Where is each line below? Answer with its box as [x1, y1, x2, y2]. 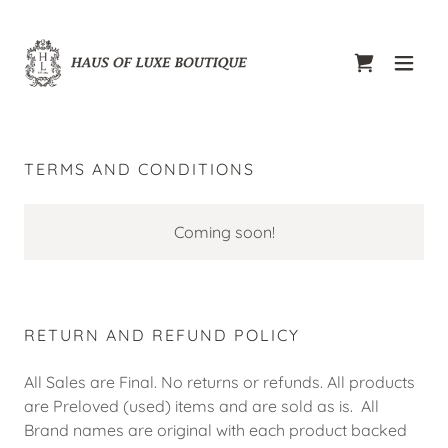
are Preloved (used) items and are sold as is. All [24, 396, 379, 416]
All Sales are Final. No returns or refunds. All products [24, 372, 415, 392]
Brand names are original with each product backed [24, 420, 407, 440]
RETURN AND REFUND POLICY [24, 325, 300, 345]
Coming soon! [173, 222, 275, 242]
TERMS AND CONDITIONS [24, 159, 255, 179]
